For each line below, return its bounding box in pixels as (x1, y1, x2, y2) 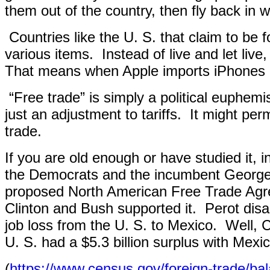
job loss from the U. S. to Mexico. (5, 217, 217, 233)
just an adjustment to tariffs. (5, 106, 181, 122)
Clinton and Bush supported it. (5, 200, 196, 216)
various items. (5, 46, 93, 62)
